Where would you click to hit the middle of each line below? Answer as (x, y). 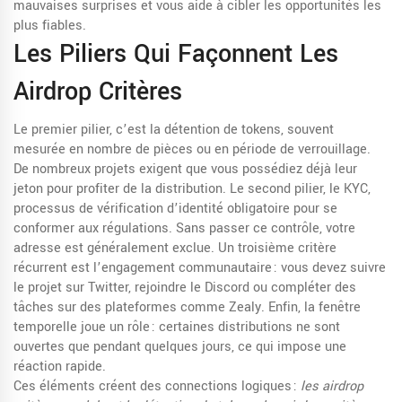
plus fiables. (50, 26)
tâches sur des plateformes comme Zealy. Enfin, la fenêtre (187, 307)
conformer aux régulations (91, 228)
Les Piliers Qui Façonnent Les (176, 54)
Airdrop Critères (98, 92)
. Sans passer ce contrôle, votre (262, 228)
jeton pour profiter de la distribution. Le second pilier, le (179, 189)
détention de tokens (223, 130)
